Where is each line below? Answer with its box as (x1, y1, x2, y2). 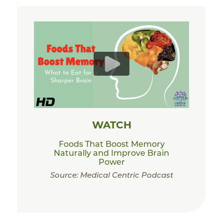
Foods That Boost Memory (58, 139, 165, 149)
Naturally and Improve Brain (54, 148, 169, 158)
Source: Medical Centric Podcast (50, 170, 173, 180)
